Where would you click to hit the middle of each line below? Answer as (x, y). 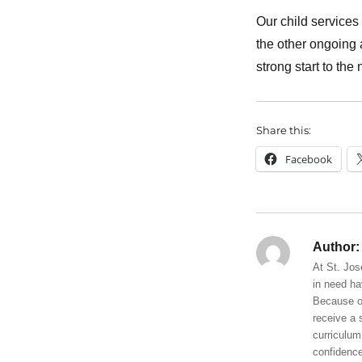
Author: (336, 247)
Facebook (308, 160)
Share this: (283, 130)
